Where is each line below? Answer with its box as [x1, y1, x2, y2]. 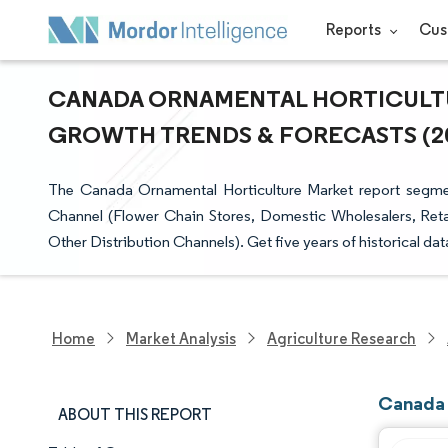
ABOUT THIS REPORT [58, 405, 212, 424]
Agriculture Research [267, 328, 416, 348]
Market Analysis [126, 328, 236, 348]
